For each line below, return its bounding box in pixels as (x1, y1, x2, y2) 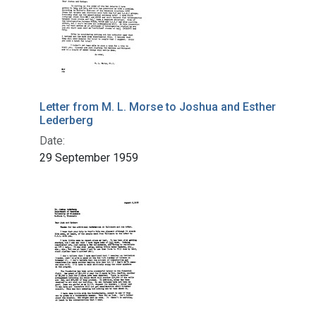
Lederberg (39, 114, 93, 128)
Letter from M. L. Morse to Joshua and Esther (39, 100, 276, 114)
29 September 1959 (39, 151, 138, 165)
